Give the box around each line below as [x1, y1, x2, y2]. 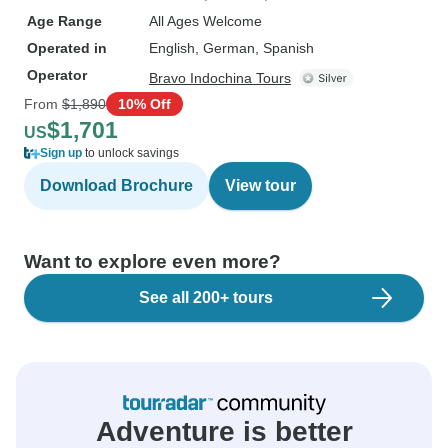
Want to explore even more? [24, 251, 281, 272]
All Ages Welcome [149, 13, 262, 29]
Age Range [27, 13, 102, 29]
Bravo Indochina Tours [149, 70, 291, 86]
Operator [27, 67, 87, 83]
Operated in [27, 40, 107, 56]
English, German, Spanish [149, 40, 314, 56]
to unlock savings [82, 146, 179, 160]
